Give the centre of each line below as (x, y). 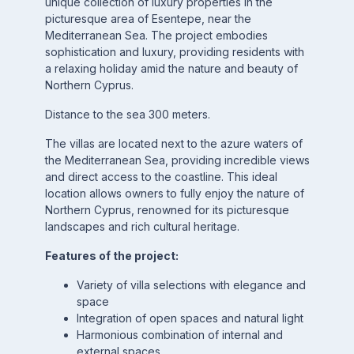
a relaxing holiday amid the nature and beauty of (171, 68)
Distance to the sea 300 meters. (127, 114)
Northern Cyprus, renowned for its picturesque (167, 210)
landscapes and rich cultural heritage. (142, 226)
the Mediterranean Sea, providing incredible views (177, 160)
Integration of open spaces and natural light (190, 318)
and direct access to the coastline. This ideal (161, 177)
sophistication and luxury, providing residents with (174, 52)
